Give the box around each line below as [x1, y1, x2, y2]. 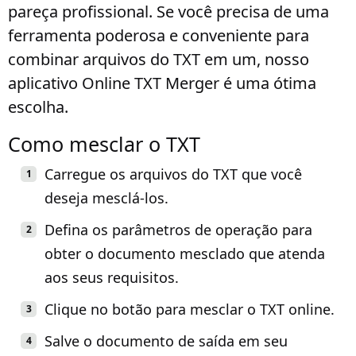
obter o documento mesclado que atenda [44, 244, 325, 263]
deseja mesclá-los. [44, 188, 168, 207]
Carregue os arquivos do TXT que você [44, 164, 302, 184]
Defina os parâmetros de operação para [44, 220, 312, 239]
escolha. [8, 96, 68, 118]
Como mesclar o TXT [8, 130, 200, 157]
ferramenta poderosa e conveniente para [8, 25, 309, 46]
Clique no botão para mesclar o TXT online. [44, 300, 335, 319]
